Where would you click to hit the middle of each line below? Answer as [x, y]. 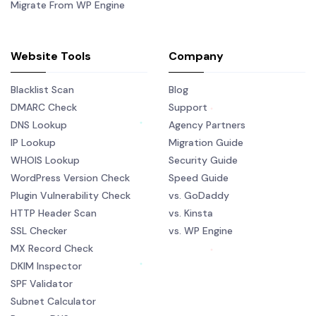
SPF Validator [42, 284]
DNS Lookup [39, 125]
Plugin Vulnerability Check [71, 196]
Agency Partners [207, 125]
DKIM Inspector [46, 266]
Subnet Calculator [53, 302]
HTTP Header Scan [54, 213]
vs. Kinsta [191, 213]
